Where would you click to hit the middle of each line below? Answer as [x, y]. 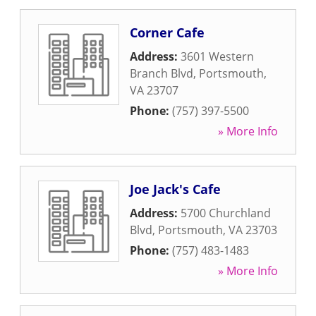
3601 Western [217, 56]
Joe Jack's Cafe [175, 189]
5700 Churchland [226, 213]
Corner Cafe [167, 32]
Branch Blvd [162, 73]
